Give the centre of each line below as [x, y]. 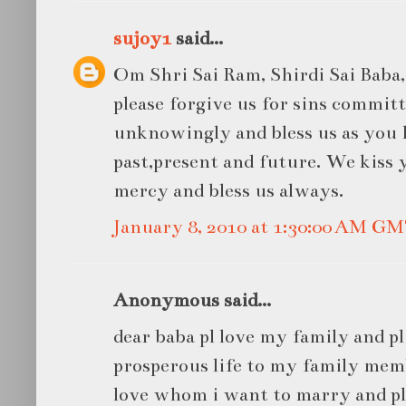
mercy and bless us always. [228, 190]
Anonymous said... [192, 300]
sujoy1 [142, 38]
